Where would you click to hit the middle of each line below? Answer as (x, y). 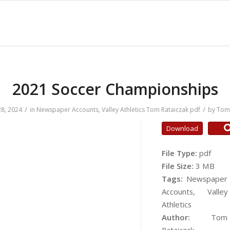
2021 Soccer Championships (115, 89)
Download (182, 128)
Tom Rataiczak (167, 110)
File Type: (180, 153)
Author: (186, 217)
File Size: (178, 166)
